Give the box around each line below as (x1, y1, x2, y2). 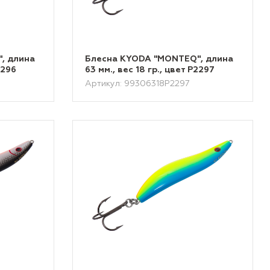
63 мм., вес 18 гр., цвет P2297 (85, 66, 215, 74)
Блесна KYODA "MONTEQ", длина (85, 55, 234, 63)
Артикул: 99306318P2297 (85, 80, 190, 88)
